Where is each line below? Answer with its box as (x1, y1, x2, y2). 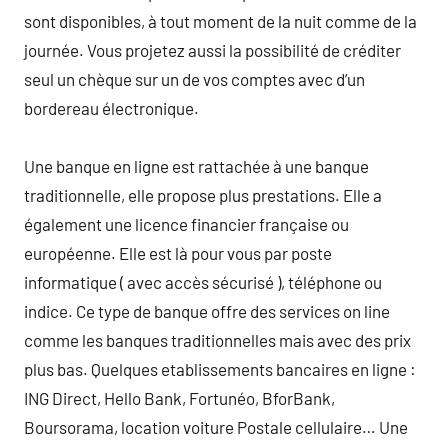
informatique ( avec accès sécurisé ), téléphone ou (24, 271, 382, 292)
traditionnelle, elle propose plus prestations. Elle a (24, 184, 382, 205)
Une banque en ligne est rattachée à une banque (24, 155, 369, 176)
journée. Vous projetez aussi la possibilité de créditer (24, 39, 401, 60)
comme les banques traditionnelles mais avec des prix (24, 329, 411, 350)
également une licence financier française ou (24, 213, 349, 234)
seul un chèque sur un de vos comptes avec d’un (24, 68, 365, 89)
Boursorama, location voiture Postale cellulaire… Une (24, 416, 408, 437)
